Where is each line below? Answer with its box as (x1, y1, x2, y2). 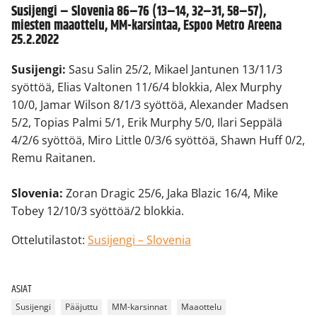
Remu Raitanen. (11, 149, 96, 166)
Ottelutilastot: (11, 231, 88, 248)
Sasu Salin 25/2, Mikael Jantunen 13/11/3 (66, 61, 282, 77)
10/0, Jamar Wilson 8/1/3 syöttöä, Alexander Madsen (11, 96, 289, 113)
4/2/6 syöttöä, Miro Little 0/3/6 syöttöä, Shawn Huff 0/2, (11, 132, 305, 148)
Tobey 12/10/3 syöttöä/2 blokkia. (11, 202, 184, 219)
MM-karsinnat (112, 301, 167, 313)
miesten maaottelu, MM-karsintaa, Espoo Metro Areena (11, 15, 282, 36)
